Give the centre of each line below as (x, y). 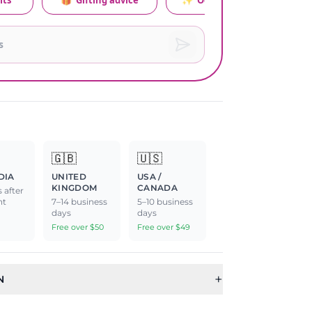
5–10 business (165, 202)
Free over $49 (164, 227)
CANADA (157, 188)
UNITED (69, 177)
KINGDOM (75, 188)
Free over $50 (78, 227)
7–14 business (79, 202)
